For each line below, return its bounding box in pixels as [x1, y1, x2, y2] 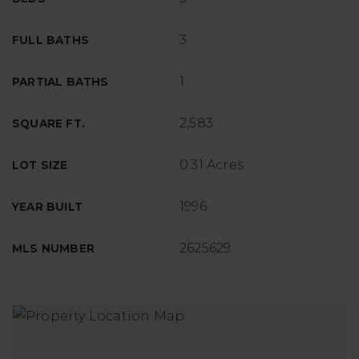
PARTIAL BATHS [12, 75, 109, 88]
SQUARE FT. [12, 117, 85, 130]
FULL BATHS [12, 34, 89, 46]
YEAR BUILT [12, 200, 83, 213]
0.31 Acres [179, 157, 244, 172]
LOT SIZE [12, 159, 68, 171]
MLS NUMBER [12, 242, 95, 255]
